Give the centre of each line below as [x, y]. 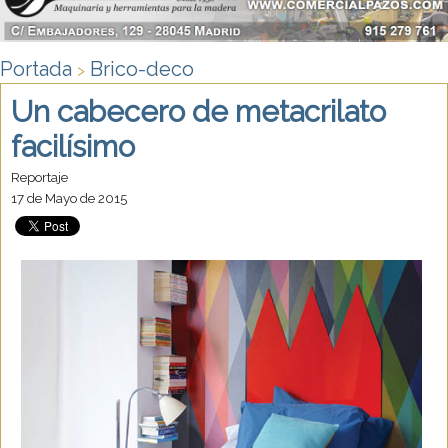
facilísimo [73, 147]
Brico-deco [142, 69]
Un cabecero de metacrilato [198, 112]
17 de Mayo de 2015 [69, 198]
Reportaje [39, 177]
